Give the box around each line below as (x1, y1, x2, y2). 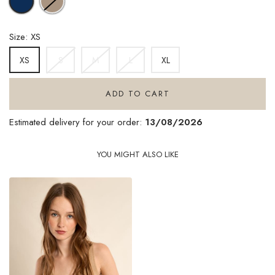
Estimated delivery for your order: (9, 115, 145, 130)
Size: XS (9, 30, 41, 44)
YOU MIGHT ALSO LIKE (96, 149, 179, 161)
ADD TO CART (105, 88, 170, 100)
